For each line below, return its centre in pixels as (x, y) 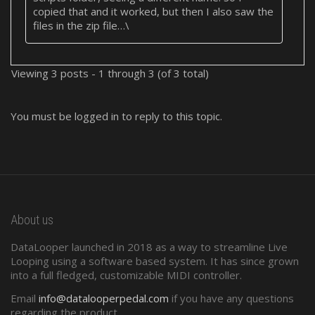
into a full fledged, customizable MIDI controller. (126, 275)
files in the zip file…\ (81, 26)
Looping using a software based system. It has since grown (155, 261)
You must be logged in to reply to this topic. (116, 116)
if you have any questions (231, 298)
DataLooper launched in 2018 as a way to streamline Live (149, 247)
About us (32, 220)
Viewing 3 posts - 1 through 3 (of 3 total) (110, 73)
